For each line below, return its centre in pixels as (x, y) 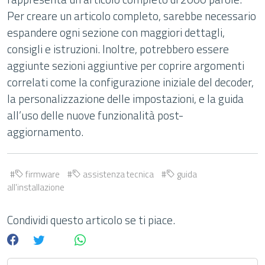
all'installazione (36, 187)
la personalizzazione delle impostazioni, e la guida (125, 98)
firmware (42, 174)
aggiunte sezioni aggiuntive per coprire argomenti (126, 65)
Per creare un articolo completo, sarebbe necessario (132, 16)
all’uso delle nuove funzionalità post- (95, 115)
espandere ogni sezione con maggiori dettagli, (116, 32)
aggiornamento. (45, 132)
